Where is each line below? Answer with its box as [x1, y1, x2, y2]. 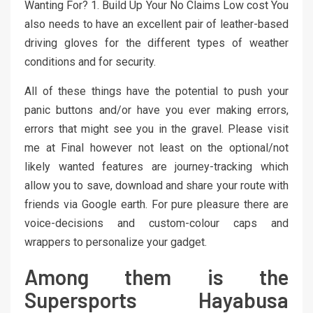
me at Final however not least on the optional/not [24, 141, 289, 155]
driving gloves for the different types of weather [24, 36, 289, 50]
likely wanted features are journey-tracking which [24, 160, 289, 174]
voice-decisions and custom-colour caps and [24, 217, 289, 231]
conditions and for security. [24, 55, 156, 69]
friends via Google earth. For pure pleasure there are [24, 198, 289, 212]
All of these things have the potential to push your [24, 85, 289, 99]
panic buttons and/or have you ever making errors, [24, 103, 289, 117]
